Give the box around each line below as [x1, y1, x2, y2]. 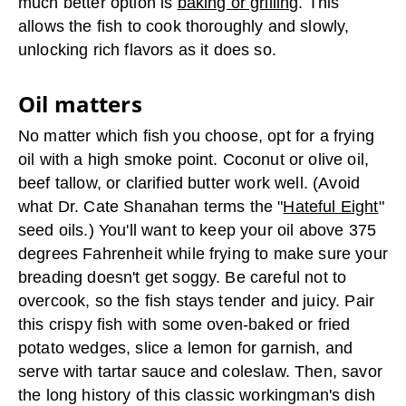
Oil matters [18, 89, 142, 120]
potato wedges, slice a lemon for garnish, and [18, 339, 353, 358]
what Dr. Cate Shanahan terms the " [18, 198, 284, 217]
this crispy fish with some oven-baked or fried [18, 315, 351, 334]
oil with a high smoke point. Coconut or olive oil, [18, 150, 370, 169]
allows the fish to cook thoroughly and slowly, [18, 17, 350, 36]
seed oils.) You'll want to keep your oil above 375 [18, 221, 377, 240]
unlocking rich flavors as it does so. [18, 41, 276, 60]
